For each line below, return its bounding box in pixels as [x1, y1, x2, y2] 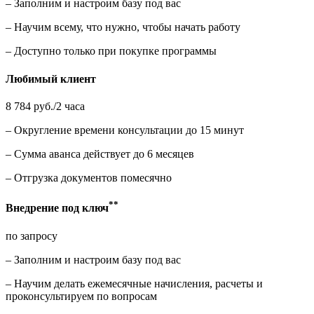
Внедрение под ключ [6, 202, 109, 214]
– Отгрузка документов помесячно [6, 171, 172, 184]
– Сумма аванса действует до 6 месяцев [6, 147, 194, 160]
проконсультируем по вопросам [6, 289, 157, 302]
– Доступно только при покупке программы [6, 45, 217, 57]
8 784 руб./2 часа [6, 100, 85, 112]
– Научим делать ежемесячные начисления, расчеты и [6, 277, 263, 289]
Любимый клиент [6, 72, 96, 85]
